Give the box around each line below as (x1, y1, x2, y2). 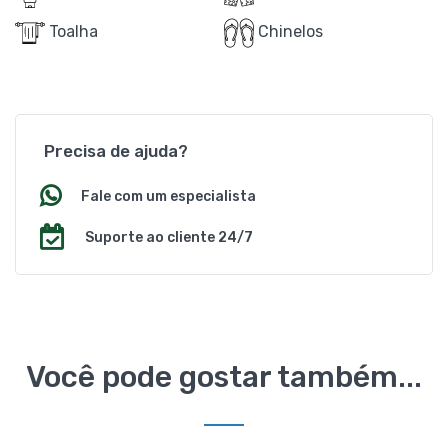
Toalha (45, 21, 98, 41)
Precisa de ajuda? (44, 140, 188, 161)
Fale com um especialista (81, 187, 256, 205)
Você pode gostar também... (26, 358, 422, 395)
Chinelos (254, 21, 323, 41)
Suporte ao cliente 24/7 (85, 228, 253, 246)
